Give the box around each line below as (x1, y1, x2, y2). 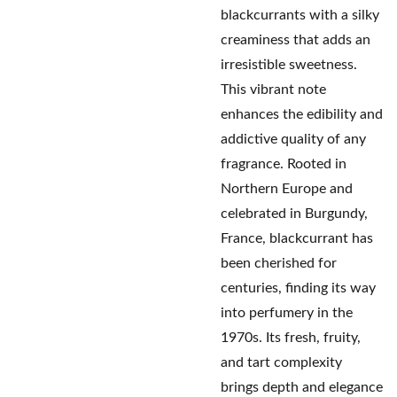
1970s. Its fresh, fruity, (221, 331, 361, 345)
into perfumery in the (221, 306, 353, 320)
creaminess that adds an (221, 33, 370, 47)
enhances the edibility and (221, 107, 383, 121)
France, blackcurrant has (221, 231, 373, 245)
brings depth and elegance (221, 380, 383, 394)
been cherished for (221, 256, 337, 270)
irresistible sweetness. (221, 58, 357, 72)
